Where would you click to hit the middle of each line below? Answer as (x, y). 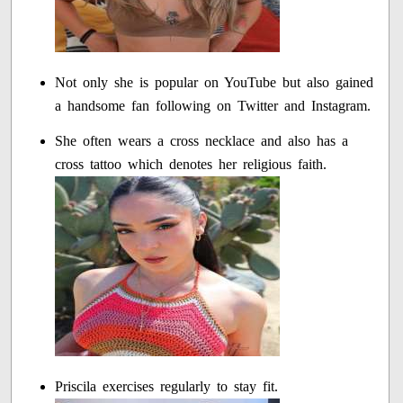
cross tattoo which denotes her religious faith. (191, 165)
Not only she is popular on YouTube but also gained (215, 83)
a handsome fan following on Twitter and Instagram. (213, 106)
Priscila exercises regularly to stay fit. (167, 387)
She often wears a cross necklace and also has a (202, 141)
